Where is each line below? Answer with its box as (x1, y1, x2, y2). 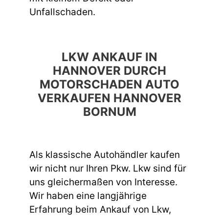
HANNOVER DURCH (53, 64, 166, 78)
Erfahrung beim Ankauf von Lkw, (29, 204, 171, 216)
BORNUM (83, 105, 136, 119)
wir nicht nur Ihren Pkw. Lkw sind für (29, 163, 186, 175)
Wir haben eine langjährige (29, 190, 147, 202)
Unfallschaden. (29, 6, 95, 18)
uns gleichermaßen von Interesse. (29, 176, 177, 188)
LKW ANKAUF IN (62, 50, 157, 65)
